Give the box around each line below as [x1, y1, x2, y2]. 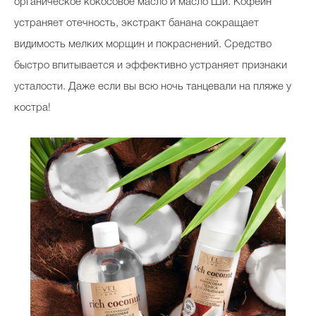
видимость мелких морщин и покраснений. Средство [14, 39, 272, 49]
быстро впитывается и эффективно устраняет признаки [14, 60, 287, 71]
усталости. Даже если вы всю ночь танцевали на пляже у [14, 81, 291, 92]
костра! [14, 102, 51, 113]
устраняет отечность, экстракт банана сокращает [14, 18, 259, 28]
